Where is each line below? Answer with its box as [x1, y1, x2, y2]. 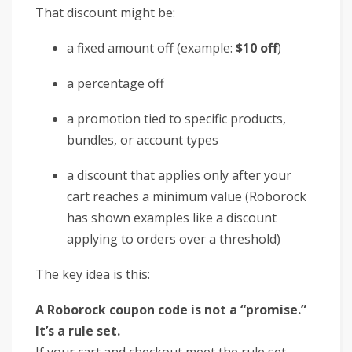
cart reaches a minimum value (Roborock [67, 187, 306, 205]
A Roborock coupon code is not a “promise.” [35, 300, 306, 318]
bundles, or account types [67, 130, 218, 148]
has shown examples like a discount [67, 208, 277, 226]
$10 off [236, 38, 277, 57]
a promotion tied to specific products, [67, 109, 286, 127]
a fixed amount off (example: [67, 38, 236, 57]
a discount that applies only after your [67, 166, 291, 184]
